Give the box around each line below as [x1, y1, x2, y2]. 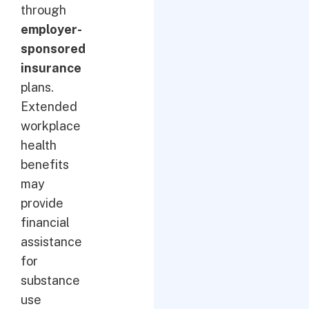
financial [21, 215, 70, 230]
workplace [21, 119, 81, 133]
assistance [21, 235, 82, 249]
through [21, 3, 66, 17]
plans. [21, 80, 54, 94]
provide [21, 196, 63, 210]
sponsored [21, 41, 86, 56]
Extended [21, 99, 77, 114]
